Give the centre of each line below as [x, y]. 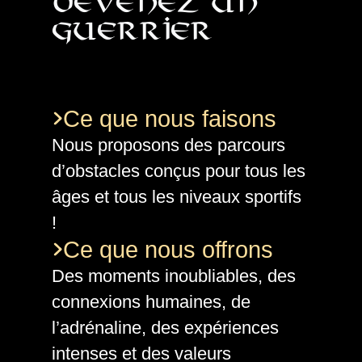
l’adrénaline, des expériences [165, 327]
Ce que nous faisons [169, 118]
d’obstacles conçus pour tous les [179, 170]
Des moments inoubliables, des [174, 276]
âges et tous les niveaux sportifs [177, 196]
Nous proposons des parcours [168, 145]
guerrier [132, 32]
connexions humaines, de [151, 301]
